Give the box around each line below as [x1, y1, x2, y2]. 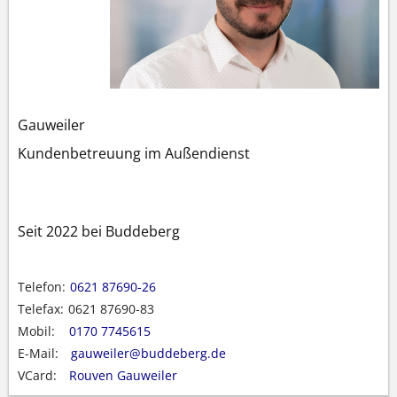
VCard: [18, 366, 57, 384]
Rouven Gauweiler [69, 366, 177, 384]
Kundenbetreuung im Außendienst [18, 143, 250, 163]
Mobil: [18, 322, 55, 339]
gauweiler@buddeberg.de [71, 344, 226, 362]
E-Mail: [18, 344, 58, 362]
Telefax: [18, 300, 64, 317]
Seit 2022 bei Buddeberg [18, 221, 180, 241]
